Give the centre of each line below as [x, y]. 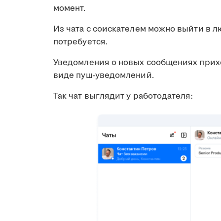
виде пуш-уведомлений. [104, 75]
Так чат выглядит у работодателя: [123, 96]
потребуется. [80, 42]
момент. [70, 8]
